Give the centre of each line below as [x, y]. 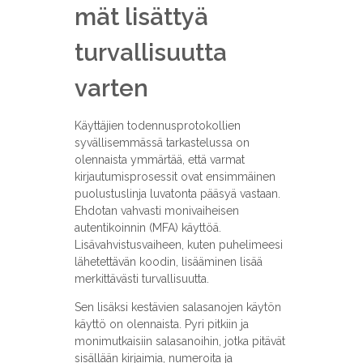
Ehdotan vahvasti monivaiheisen [156, 211]
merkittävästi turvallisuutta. [141, 279]
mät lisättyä [141, 16]
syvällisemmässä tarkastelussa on [162, 143]
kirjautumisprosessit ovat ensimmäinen [175, 177]
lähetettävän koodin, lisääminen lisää [168, 262]
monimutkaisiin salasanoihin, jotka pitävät [179, 342]
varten [111, 88]
